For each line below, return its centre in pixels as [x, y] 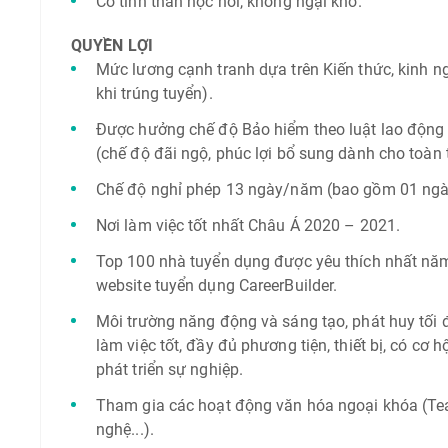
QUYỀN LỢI [111, 45]
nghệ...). [124, 429]
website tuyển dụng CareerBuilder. [216, 285]
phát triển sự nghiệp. [169, 369]
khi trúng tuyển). [154, 93]
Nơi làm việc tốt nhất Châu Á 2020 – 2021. [248, 225]
